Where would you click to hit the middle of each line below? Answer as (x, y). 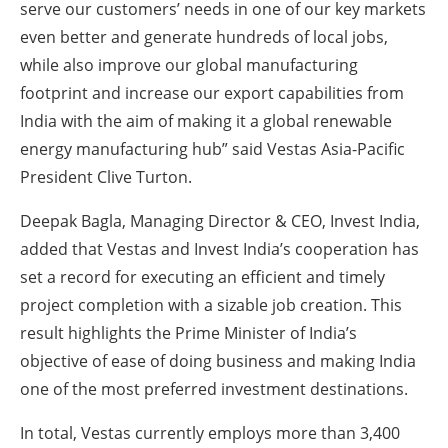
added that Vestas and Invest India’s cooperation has (219, 249)
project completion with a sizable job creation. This (211, 305)
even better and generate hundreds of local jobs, (204, 37)
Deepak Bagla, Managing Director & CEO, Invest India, (220, 221)
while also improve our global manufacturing (189, 65)
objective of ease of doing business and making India (218, 361)
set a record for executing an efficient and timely (202, 277)
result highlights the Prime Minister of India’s (188, 333)
